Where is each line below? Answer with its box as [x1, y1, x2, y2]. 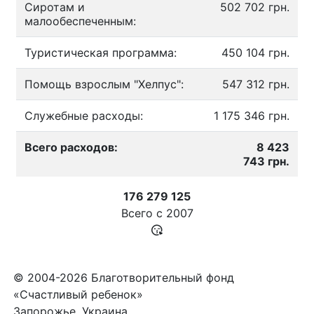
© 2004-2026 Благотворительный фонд [13, 271, 234, 285]
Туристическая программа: [25, 46, 177, 60]
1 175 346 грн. [214, 109, 289, 123]
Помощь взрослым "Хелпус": [25, 77, 184, 91]
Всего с [121, 206, 166, 220]
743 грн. [243, 154, 289, 168]
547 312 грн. [222, 77, 289, 91]
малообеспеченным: [25, 14, 136, 28]
